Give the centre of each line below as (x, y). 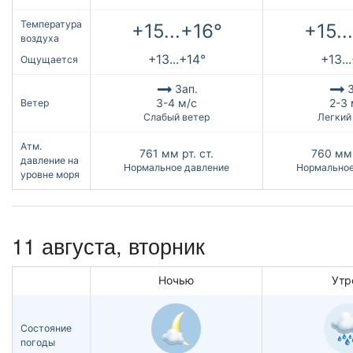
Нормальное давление (176, 168)
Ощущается (49, 60)
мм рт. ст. (188, 154)
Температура (51, 24)
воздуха (40, 39)
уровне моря (50, 175)
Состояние (46, 328)
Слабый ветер (176, 117)
